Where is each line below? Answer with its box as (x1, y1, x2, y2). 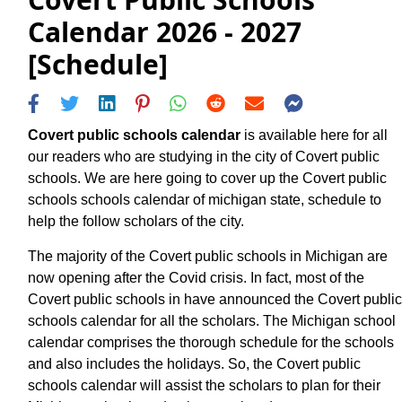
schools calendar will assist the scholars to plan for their (28, 377, 380, 393)
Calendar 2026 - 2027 (28, 13, 301, 51)
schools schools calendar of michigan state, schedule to (28, 191, 381, 207)
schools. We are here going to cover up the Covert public (28, 170, 387, 186)
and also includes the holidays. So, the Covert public (28, 355, 361, 371)
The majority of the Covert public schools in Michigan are (28, 248, 388, 264)
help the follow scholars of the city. (28, 213, 244, 229)
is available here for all (240, 127, 388, 143)
